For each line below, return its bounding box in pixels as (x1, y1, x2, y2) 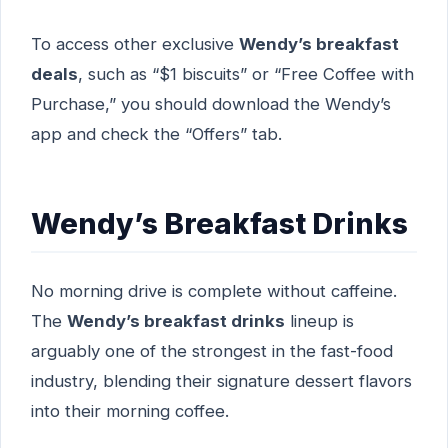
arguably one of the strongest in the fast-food (31, 340, 393, 361)
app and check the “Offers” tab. (31, 124, 282, 145)
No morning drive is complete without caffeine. (31, 280, 397, 301)
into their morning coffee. (31, 400, 229, 421)
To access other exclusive (31, 34, 239, 55)
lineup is (285, 310, 354, 331)
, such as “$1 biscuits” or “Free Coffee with (78, 64, 414, 85)
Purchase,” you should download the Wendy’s (31, 94, 391, 115)
